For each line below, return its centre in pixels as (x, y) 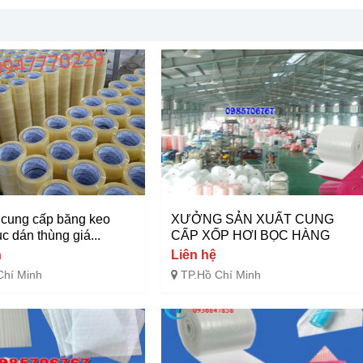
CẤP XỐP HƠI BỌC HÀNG (250, 235)
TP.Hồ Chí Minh (220, 274)
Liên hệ (193, 254)
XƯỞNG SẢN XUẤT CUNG (252, 219)
